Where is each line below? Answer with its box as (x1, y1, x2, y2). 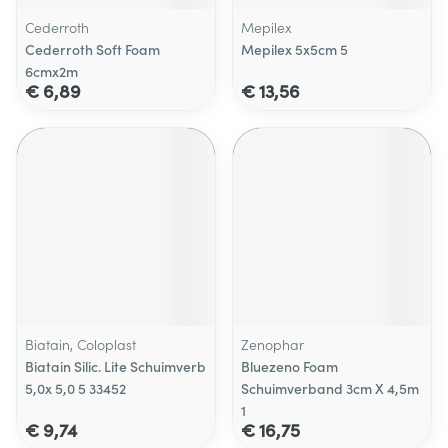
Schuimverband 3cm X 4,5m (241, 378, 419, 398)
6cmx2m (25, 61, 78, 81)
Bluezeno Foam (241, 356, 338, 376)
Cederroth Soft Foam (25, 39, 160, 59)
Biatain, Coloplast (25, 334, 136, 354)
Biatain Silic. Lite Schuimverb (25, 356, 206, 376)
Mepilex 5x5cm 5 (241, 39, 348, 59)
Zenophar (241, 334, 304, 354)
